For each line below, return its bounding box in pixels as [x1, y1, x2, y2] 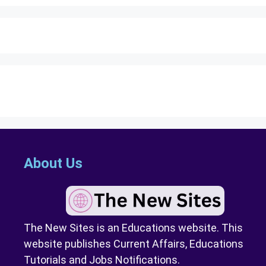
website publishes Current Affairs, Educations [24, 237, 243, 250]
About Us [24, 154, 83, 172]
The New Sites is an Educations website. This [24, 221, 243, 234]
